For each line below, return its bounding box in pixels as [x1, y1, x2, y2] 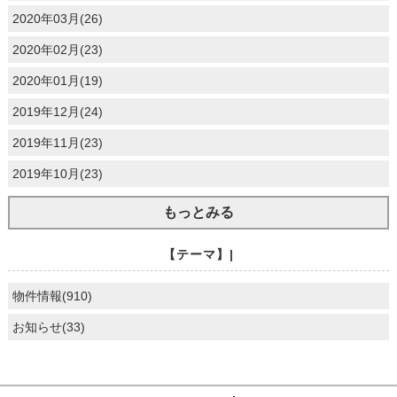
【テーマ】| [162, 247, 234, 262]
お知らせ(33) [12, 320, 85, 335]
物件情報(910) [12, 289, 92, 304]
